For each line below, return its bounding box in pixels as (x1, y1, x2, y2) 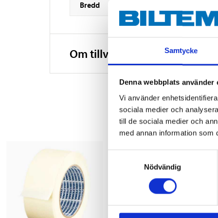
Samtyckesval (108, 151, 154, 160)
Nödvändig (144, 163, 182, 171)
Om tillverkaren (70, 46, 147, 61)
